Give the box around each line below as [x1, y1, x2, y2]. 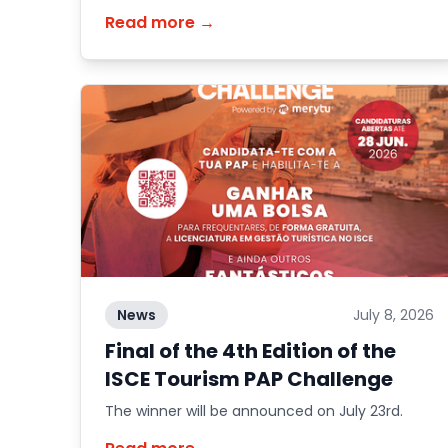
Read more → [105, 11, 215, 34]
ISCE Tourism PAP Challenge [105, 365, 393, 393]
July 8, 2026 [352, 305, 434, 325]
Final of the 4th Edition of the [105, 337, 396, 365]
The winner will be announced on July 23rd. [105, 401, 403, 421]
